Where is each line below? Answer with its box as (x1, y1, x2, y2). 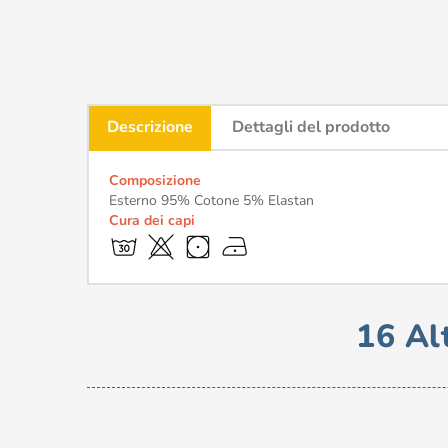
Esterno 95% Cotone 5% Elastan (109, 190, 314, 210)
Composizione (109, 170, 201, 190)
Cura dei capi (109, 210, 195, 230)
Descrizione (107, 115, 193, 138)
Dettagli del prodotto (232, 115, 391, 138)
